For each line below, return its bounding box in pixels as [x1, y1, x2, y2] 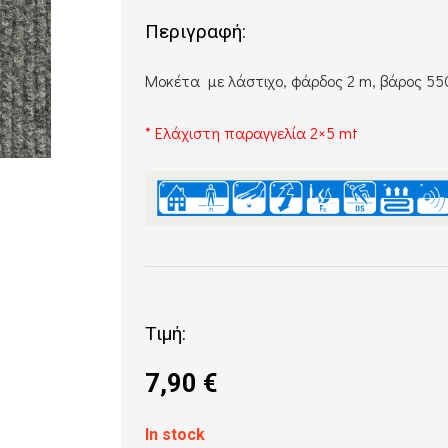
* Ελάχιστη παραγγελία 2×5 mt [145, 122, 359, 143]
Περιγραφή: [145, 20, 247, 43]
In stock [145, 424, 206, 444]
